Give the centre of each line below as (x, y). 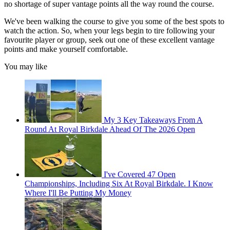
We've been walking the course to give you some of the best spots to (114, 22)
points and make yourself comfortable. (66, 49)
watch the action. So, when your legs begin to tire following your (109, 31)
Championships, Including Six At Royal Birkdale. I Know (119, 184)
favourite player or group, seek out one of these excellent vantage (109, 40)
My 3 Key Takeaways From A (153, 120)
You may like (26, 67)
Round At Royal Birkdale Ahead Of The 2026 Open (110, 129)
